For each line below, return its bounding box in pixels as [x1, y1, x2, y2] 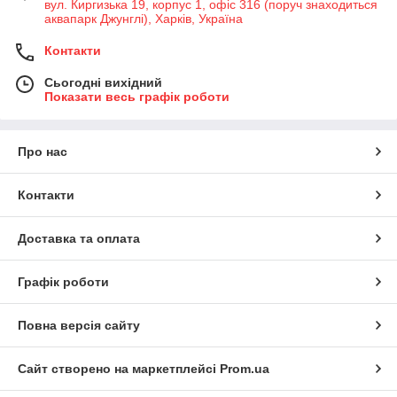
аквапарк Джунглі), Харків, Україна [44, 11, 243, 26]
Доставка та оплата [18, 230, 140, 245]
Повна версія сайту [18, 317, 140, 332]
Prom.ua [220, 361, 269, 376]
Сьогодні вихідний [44, 74, 162, 90]
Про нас [18, 144, 67, 159]
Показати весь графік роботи [44, 89, 230, 104]
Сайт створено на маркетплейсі [18, 361, 220, 376]
